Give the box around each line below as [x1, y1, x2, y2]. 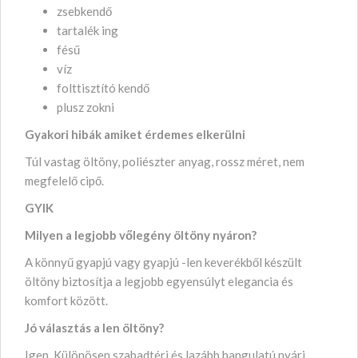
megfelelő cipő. [25, 173, 104, 188]
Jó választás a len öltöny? [25, 320, 164, 335]
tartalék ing [57, 22, 121, 38]
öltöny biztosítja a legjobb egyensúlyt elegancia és [25, 273, 293, 288]
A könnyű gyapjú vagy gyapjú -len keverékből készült [25, 254, 302, 269]
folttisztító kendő [57, 80, 152, 95]
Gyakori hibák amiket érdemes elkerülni [25, 126, 245, 141]
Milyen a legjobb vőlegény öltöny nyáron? [25, 227, 257, 242]
